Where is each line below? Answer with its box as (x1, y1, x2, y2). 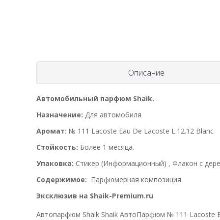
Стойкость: (36, 142, 78, 152)
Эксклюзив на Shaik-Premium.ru (36, 191, 153, 200)
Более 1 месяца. (80, 142, 134, 152)
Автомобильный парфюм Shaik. (36, 93, 154, 103)
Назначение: (36, 110, 85, 119)
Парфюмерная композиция (91, 174, 181, 184)
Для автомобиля (85, 110, 141, 119)
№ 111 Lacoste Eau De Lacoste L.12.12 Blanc (67, 126, 214, 136)
